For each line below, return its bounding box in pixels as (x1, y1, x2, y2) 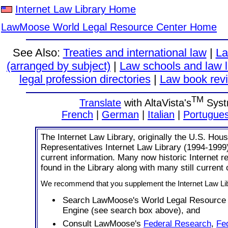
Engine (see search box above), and (63, 205, 200, 215)
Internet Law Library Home (15, 4, 136, 15)
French (62, 108, 93, 120)
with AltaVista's (121, 97, 191, 108)
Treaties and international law (63, 46, 207, 59)
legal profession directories (19, 73, 151, 85)
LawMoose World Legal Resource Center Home (1, 21, 217, 33)
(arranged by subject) (7, 60, 110, 72)
